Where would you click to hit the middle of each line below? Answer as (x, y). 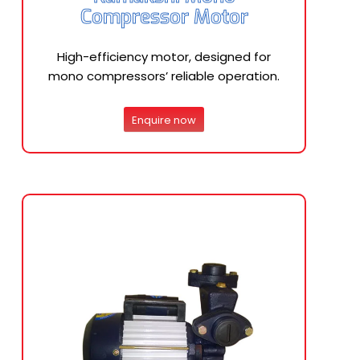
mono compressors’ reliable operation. (164, 76)
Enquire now (164, 120)
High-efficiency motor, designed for (164, 57)
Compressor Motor (164, 17)
